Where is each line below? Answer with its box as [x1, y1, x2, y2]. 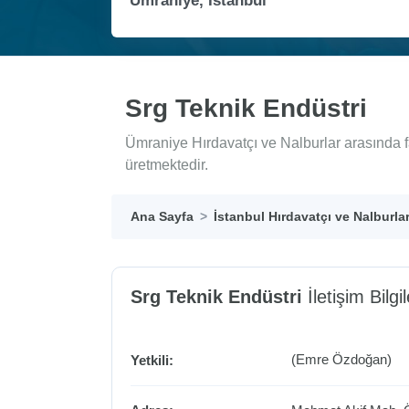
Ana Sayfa [131, 209, 194, 225]
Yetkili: [131, 352, 173, 369]
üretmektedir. [125, 157, 208, 173]
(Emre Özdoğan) [291, 351, 393, 368]
